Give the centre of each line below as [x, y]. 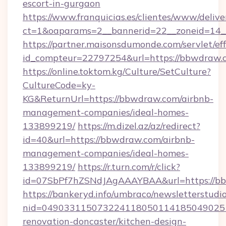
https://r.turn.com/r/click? [129, 167]
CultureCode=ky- [59, 85]
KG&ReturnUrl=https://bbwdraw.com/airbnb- [118, 99]
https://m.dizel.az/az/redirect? [139, 126]
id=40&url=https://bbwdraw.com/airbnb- [109, 139]
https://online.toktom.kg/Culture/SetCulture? [117, 71]
